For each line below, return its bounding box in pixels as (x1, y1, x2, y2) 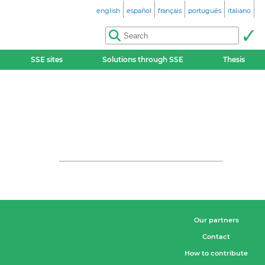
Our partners (193, 215, 239, 224)
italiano (228, 7, 251, 15)
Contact (202, 232, 230, 241)
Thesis (223, 55, 245, 64)
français (158, 7, 182, 15)
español (127, 7, 151, 15)
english (96, 7, 120, 15)
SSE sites (30, 55, 63, 64)
